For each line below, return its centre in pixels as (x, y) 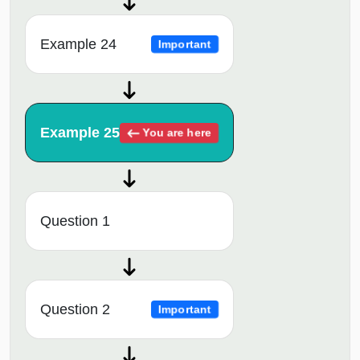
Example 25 (80, 133)
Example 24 (78, 45)
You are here (176, 132)
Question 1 (75, 221)
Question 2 (75, 310)
